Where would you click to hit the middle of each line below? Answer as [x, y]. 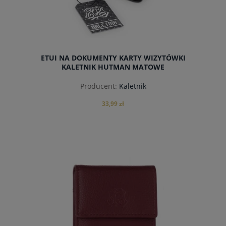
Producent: [98, 86]
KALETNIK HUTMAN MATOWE [113, 67]
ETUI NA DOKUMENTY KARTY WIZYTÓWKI [113, 58]
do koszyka [113, 165]
